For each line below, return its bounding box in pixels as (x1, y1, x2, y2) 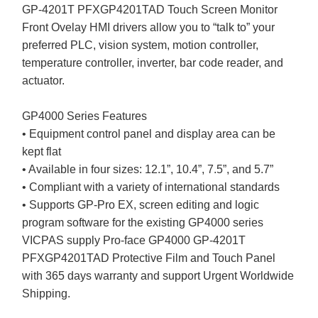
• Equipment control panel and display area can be (22, 127, 276, 140)
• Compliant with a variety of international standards (22, 180, 280, 193)
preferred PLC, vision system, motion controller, (22, 38, 259, 51)
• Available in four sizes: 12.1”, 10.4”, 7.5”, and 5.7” (22, 163, 274, 175)
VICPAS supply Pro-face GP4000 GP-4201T (22, 234, 246, 246)
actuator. (22, 74, 65, 87)
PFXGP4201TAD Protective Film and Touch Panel (22, 251, 276, 264)
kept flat (22, 145, 62, 158)
